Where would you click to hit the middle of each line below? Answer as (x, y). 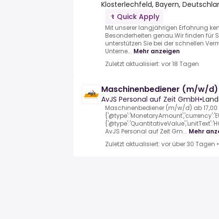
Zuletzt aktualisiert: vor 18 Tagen (152, 64)
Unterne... (119, 51)
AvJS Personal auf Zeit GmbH (150, 99)
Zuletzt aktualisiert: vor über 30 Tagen (160, 144)
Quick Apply (138, 17)
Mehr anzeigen (157, 51)
